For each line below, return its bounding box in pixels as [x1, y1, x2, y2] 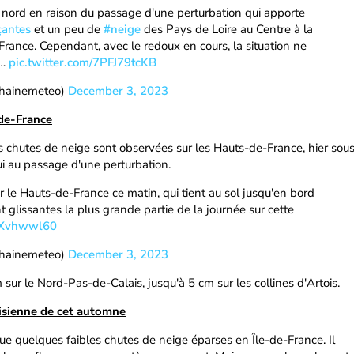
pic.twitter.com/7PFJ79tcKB [9, 55, 156, 70]
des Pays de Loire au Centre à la [141, 21, 313, 37]
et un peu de [31, 21, 104, 37]
